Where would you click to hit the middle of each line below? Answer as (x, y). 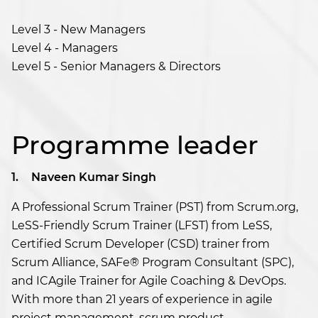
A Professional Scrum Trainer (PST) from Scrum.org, (155, 207)
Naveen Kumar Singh (94, 177)
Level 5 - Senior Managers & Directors (116, 67)
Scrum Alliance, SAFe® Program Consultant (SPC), (153, 263)
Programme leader (135, 145)
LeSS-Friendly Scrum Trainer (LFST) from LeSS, (142, 226)
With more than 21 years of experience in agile (142, 300)
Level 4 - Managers (65, 48)
